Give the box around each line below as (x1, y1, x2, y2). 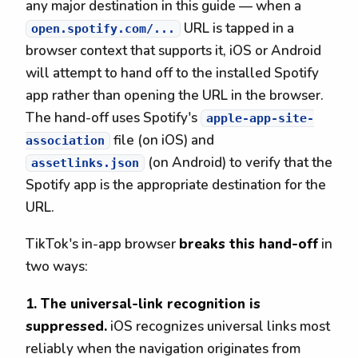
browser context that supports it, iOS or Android (26, 41, 321, 60)
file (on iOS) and (110, 130, 214, 149)
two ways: (26, 257, 88, 276)
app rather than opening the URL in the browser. (26, 86, 324, 105)
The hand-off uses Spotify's (26, 108, 201, 127)
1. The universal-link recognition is (26, 295, 261, 314)
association (26, 133, 105, 148)
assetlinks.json (31, 155, 139, 170)
